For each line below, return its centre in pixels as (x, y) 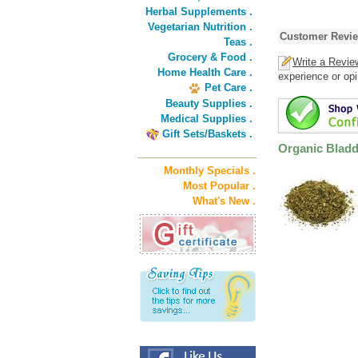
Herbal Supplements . (199, 12)
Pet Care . (229, 88)
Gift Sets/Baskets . (207, 134)
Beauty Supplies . (209, 103)
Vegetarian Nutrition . (200, 27)
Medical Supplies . (207, 119)
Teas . (238, 42)
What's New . (224, 201)
